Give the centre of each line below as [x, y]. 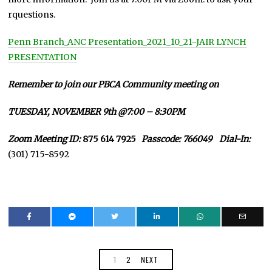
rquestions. [32, 14]
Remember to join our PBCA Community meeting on [114, 84]
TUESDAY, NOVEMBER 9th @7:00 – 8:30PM [97, 111]
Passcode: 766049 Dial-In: [196, 139]
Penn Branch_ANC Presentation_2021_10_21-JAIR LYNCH [127, 42]
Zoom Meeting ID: [46, 139]
